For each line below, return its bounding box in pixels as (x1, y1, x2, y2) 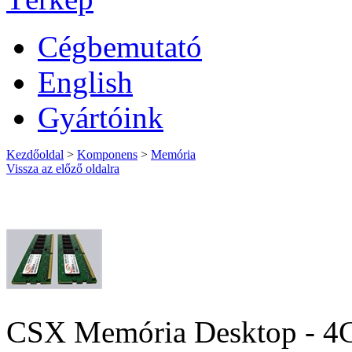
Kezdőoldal (6, 148, 64, 161)
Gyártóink (38, 101, 163, 134)
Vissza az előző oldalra (6, 162, 119, 175)
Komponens (77, 148, 137, 161)
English (38, 65, 133, 99)
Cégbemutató (38, 30, 202, 64)
